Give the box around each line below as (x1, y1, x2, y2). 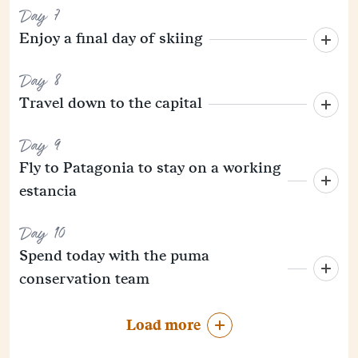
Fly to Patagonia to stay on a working (19, 157, 281, 179)
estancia (19, 180, 77, 202)
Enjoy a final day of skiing (19, 27, 203, 50)
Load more (125, 314, 201, 337)
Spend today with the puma (19, 245, 209, 267)
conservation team (19, 268, 149, 290)
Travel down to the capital (19, 92, 202, 114)
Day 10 (19, 220, 66, 249)
